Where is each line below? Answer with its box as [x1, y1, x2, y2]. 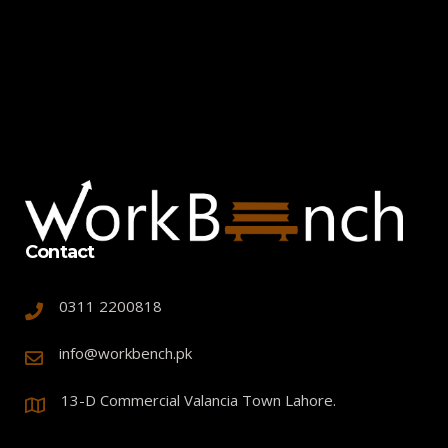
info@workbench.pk [59, 343, 192, 364]
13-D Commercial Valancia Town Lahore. [61, 390, 336, 411]
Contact [25, 241, 95, 264]
